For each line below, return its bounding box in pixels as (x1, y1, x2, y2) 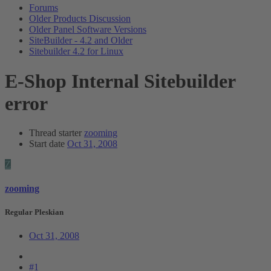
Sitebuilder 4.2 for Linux (29, 46, 123, 57)
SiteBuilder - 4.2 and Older (29, 35, 132, 46)
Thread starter (29, 128, 82, 139)
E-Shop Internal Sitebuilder (5, 70, 235, 92)
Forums (29, 2, 58, 13)
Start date (29, 139, 65, 149)
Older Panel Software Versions (29, 24, 146, 35)
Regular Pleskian (5, 207, 64, 217)
